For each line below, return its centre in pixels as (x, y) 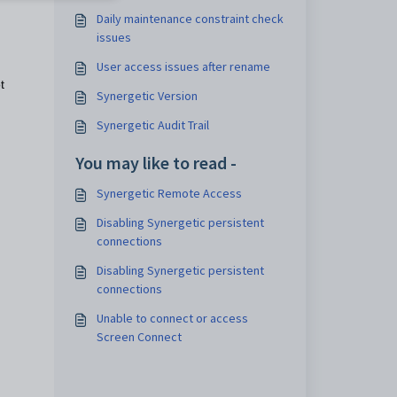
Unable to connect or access (172, 318)
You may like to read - (156, 163)
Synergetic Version (147, 96)
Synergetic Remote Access (169, 193)
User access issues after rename (183, 66)
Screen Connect (139, 337)
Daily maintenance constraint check (190, 19)
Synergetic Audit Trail (152, 125)
